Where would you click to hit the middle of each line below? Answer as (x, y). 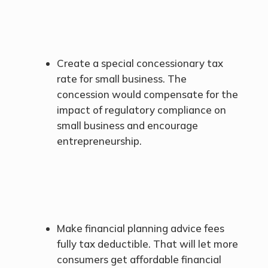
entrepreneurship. (99, 141)
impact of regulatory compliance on (141, 110)
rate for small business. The (121, 79)
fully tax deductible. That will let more (147, 244)
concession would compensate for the (147, 95)
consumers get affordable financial (139, 260)
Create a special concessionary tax (140, 63)
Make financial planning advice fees (140, 229)
